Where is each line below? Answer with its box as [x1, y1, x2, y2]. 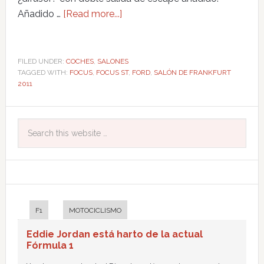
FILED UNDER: [17, 57, 66, 65]
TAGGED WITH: [17, 68, 70, 77]
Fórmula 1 [26, 239, 74, 251]
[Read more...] [62, 8, 122, 19]
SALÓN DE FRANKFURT [153, 68, 231, 77]
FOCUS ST [95, 68, 128, 77]
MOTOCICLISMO [68, 206, 121, 214]
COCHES [65, 57, 94, 65]
